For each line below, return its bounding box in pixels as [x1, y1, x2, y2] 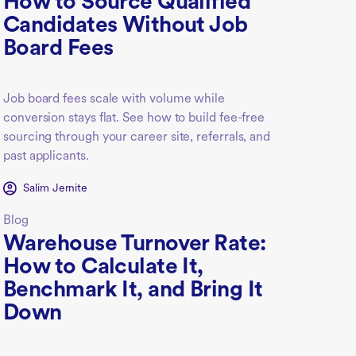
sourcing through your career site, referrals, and [3, 130, 271, 144]
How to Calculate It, [3, 256, 203, 279]
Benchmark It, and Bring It [3, 279, 263, 302]
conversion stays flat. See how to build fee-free [3, 111, 265, 125]
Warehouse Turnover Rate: [3, 233, 266, 256]
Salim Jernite [23, 182, 88, 195]
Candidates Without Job [3, 14, 248, 37]
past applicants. [3, 149, 89, 163]
